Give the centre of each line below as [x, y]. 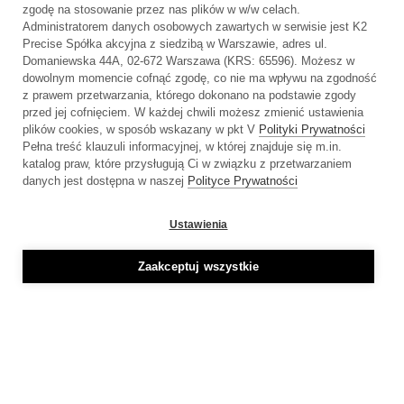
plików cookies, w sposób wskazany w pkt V [141, 129]
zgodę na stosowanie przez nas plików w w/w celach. [161, 9]
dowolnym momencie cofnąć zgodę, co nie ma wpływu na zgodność [200, 78]
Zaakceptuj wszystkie [198, 266]
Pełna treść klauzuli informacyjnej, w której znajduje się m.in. [182, 147]
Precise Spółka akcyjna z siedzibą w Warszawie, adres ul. [175, 44]
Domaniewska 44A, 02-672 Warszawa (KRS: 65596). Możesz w [188, 61]
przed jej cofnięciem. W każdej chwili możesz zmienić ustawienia [193, 112]
